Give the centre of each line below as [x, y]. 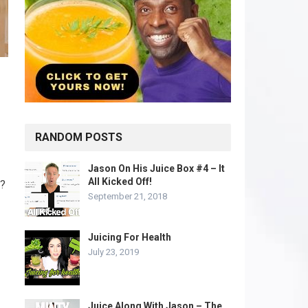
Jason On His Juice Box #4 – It [156, 168]
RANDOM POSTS [79, 137]
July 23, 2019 [113, 252]
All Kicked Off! [120, 181]
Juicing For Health [130, 237]
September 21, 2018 [128, 196]
